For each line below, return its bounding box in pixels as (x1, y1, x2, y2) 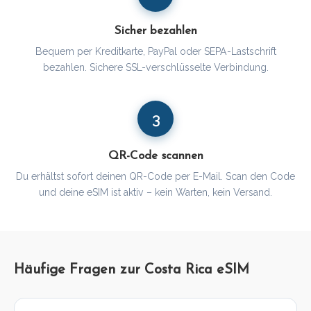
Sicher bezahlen (114, 25, 197, 37)
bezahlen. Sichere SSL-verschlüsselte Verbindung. (42, 62, 269, 74)
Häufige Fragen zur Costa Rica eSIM (14, 263, 249, 278)
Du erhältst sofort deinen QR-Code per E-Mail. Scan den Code (16, 171, 295, 183)
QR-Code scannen (108, 150, 203, 162)
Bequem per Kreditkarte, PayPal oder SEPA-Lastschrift (35, 46, 276, 58)
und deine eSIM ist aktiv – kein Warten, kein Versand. (39, 187, 272, 199)
